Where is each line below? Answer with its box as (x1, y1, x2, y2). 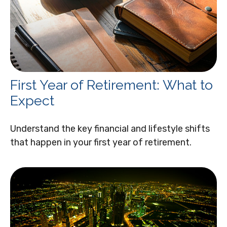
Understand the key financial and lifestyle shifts (10, 123, 210, 134)
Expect (10, 92, 54, 108)
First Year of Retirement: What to (10, 77, 213, 93)
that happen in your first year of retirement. (10, 136, 192, 148)
